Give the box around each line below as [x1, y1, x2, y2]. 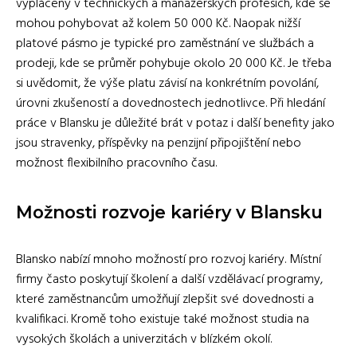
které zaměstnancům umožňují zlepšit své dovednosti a [16, 288, 314, 310]
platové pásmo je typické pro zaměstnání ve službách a [16, 33, 314, 54]
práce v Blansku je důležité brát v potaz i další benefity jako [16, 112, 335, 134]
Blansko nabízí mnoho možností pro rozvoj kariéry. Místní [16, 249, 321, 270]
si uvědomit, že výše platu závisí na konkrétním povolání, [16, 73, 319, 94]
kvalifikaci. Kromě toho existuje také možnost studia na [16, 308, 309, 330]
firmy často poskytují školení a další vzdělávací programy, [16, 269, 323, 290]
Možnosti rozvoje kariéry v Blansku [16, 201, 323, 222]
